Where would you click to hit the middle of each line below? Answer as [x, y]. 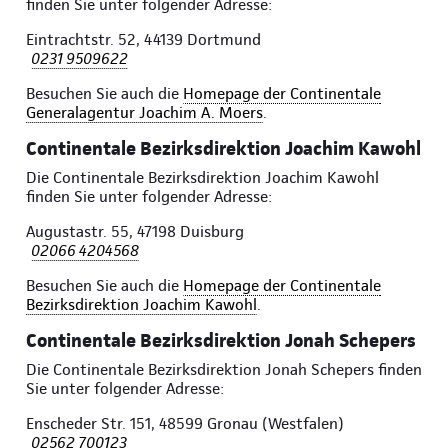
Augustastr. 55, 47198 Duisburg [135, 232]
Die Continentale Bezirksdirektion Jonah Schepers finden [224, 370]
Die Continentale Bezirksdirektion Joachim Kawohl [202, 178]
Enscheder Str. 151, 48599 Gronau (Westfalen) [185, 424]
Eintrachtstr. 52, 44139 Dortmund [143, 40]
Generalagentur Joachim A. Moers [144, 113]
